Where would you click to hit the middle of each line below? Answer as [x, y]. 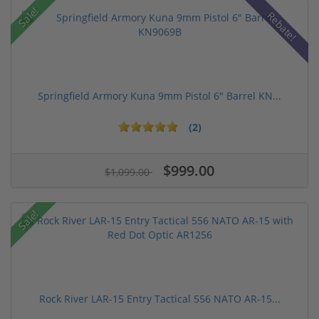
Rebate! [282, 26]
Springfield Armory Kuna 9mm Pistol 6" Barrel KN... [159, 96]
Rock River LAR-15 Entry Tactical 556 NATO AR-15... [159, 299]
